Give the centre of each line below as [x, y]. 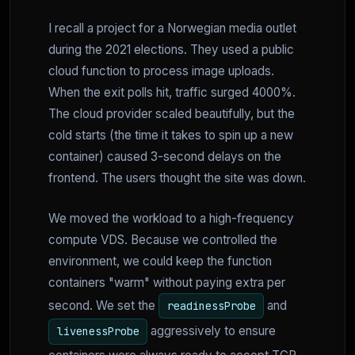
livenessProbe [98, 332]
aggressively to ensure [212, 331]
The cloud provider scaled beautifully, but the [172, 113]
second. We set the [103, 305]
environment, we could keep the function [160, 261]
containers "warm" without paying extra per [167, 282]
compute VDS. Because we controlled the [163, 239]
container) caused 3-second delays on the [165, 156]
